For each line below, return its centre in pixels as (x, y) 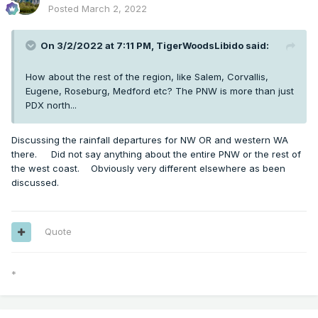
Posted (65, 9)
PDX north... (51, 105)
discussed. (35, 183)
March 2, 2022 (114, 9)
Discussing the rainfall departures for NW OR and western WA (150, 140)
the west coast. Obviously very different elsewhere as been (148, 169)
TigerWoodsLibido (200, 46)
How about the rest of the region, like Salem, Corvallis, (147, 77)
